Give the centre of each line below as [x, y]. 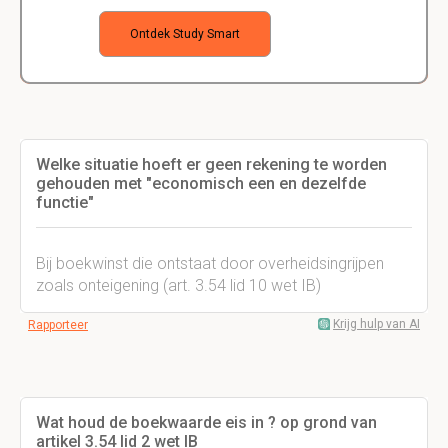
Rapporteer [58, 325]
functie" [65, 202]
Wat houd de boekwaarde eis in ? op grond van [206, 422]
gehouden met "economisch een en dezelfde [201, 183]
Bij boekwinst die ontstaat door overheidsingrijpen [210, 263]
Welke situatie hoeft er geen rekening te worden [211, 164]
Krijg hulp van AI [376, 324]
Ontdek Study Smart [184, 34]
